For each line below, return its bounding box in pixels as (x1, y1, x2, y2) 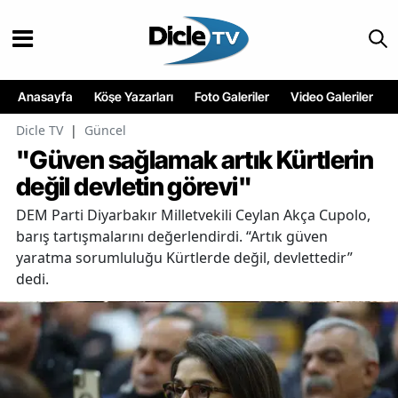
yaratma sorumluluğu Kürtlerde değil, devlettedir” (16, 248, 353, 268)
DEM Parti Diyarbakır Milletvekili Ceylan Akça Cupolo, (16, 205, 370, 226)
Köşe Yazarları (94, 89, 173, 105)
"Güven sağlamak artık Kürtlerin (16, 145, 374, 176)
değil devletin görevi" (16, 171, 251, 203)
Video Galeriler (291, 89, 373, 105)
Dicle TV (16, 122, 63, 139)
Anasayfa (18, 89, 73, 105)
